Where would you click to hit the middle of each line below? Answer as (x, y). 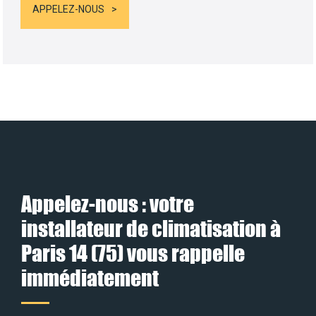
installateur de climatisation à (151, 229)
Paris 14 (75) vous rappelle (133, 253)
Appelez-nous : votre (108, 204)
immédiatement (90, 278)
